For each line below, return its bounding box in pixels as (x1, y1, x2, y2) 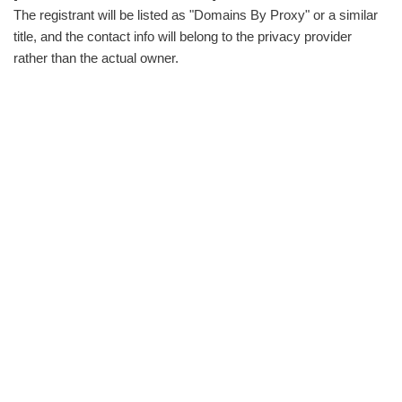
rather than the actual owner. (13, 50, 179, 66)
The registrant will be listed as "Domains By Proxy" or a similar (13, 7, 378, 22)
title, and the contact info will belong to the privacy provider (13, 29, 352, 44)
